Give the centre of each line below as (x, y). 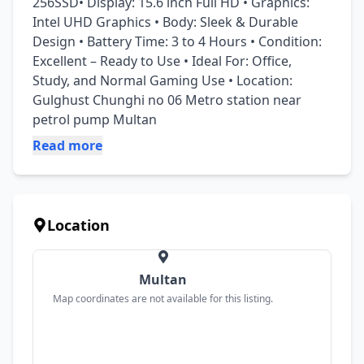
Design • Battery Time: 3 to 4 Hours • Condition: (177, 41)
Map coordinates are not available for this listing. (163, 299)
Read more (67, 145)
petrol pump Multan (95, 119)
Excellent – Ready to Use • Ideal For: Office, (162, 61)
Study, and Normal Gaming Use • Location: (162, 80)
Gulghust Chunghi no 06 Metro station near (167, 100)
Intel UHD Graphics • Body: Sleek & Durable (165, 22)
